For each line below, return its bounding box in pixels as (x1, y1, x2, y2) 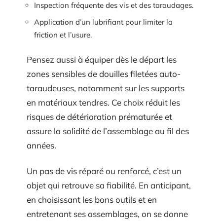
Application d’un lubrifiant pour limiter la (34, 17, 173, 27)
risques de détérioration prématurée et (27, 111, 172, 122)
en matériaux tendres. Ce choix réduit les (27, 97, 180, 108)
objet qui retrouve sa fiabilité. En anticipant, (27, 180, 191, 190)
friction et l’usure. (34, 30, 92, 39)
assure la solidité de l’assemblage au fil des (27, 126, 189, 137)
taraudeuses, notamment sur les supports (27, 83, 184, 94)
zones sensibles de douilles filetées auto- (27, 69, 181, 79)
